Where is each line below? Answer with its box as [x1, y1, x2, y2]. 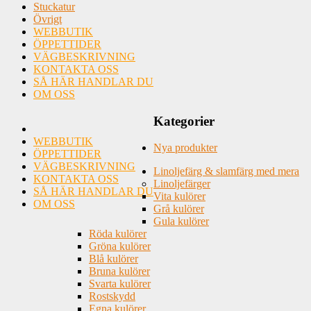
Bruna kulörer [89, 265, 150, 278]
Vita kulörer [153, 190, 205, 203]
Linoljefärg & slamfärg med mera [153, 165, 299, 178]
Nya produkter [153, 142, 217, 154]
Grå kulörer [153, 203, 204, 215]
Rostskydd [89, 290, 135, 303]
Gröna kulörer [89, 240, 151, 253]
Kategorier [153, 113, 215, 128]
